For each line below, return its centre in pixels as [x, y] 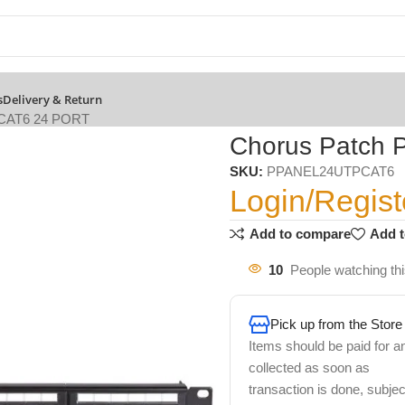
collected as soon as [309, 367]
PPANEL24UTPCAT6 [330, 171]
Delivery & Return [52, 99]
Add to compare [300, 234]
